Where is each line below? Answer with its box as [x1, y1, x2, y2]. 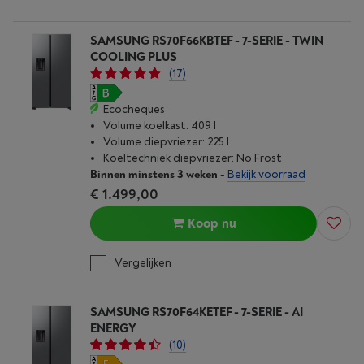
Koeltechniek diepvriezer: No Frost [103, 151, 282, 166]
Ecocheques [103, 102, 165, 117]
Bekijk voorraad [227, 167, 305, 182]
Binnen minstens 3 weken [90, 167, 218, 182]
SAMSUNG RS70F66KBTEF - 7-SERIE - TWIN [90, 33, 323, 50]
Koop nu [187, 215, 236, 232]
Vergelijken [115, 256, 171, 271]
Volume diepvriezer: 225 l [103, 135, 229, 149]
